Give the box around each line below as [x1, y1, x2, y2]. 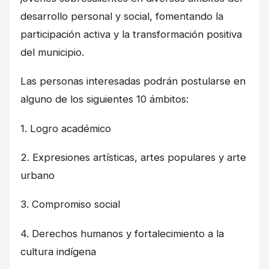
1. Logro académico [20, 122, 111, 134]
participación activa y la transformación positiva [20, 28, 242, 41]
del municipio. [20, 46, 84, 59]
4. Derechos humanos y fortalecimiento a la [20, 227, 224, 240]
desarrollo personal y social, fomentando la [20, 10, 223, 23]
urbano [20, 169, 55, 181]
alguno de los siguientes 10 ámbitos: [20, 93, 189, 106]
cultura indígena [20, 245, 96, 258]
